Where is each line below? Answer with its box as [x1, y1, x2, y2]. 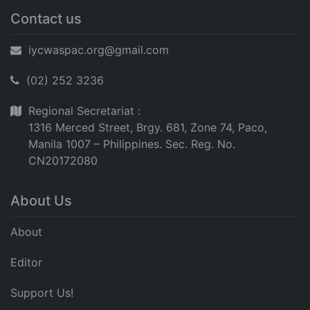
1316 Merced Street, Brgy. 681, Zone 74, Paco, [28, 120, 267, 135]
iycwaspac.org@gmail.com [28, 43, 169, 57]
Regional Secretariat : [28, 104, 140, 118]
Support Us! [10, 286, 73, 300]
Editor [10, 255, 42, 270]
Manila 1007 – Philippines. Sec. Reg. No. [28, 137, 235, 152]
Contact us [10, 10, 82, 28]
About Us [10, 192, 72, 210]
